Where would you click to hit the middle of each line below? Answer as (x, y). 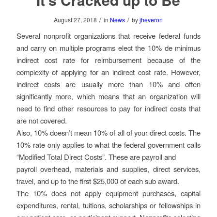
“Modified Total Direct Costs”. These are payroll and (96, 156)
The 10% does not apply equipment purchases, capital (108, 193)
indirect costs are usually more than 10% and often (108, 84)
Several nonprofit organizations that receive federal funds (108, 35)
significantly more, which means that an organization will (108, 96)
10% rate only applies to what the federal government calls (108, 144)
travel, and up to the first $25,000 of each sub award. (98, 181)
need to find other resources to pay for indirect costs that (108, 108)
